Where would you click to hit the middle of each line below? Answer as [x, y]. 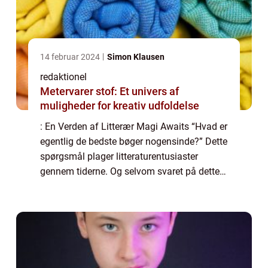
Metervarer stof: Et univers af [109, 91]
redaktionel [63, 77]
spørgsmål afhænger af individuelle [115, 186]
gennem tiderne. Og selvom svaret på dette [130, 171]
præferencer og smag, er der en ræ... [116, 201]
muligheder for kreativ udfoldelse [120, 105]
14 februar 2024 [71, 57]
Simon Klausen [136, 57]
